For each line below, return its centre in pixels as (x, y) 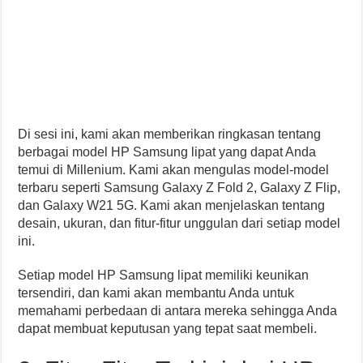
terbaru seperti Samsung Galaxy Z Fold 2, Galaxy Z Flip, (179, 188)
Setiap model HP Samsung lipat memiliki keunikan (164, 275)
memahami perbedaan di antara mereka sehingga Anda (178, 311)
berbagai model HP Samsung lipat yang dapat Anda (167, 152)
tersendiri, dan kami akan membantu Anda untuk (156, 293)
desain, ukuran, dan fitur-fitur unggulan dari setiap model (179, 223)
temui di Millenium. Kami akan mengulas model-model (174, 170)
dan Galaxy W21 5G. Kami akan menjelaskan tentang (172, 205)
